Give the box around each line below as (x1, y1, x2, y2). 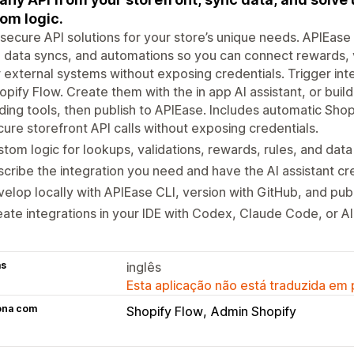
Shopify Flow (126, 303, 203, 319)
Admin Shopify (211, 303, 296, 319)
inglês (126, 258, 161, 275)
